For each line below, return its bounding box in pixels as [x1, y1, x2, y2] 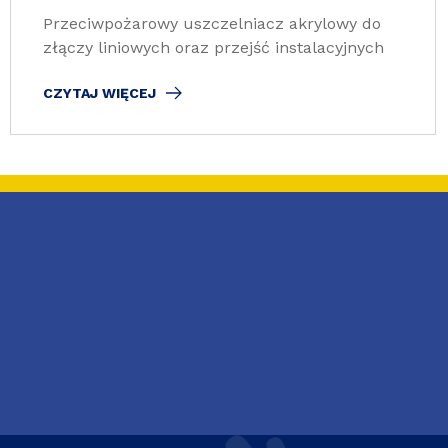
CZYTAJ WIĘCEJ [43, 85, 156, 101]
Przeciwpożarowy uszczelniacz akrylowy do [43, 14, 381, 33]
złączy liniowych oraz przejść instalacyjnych [43, 38, 384, 57]
